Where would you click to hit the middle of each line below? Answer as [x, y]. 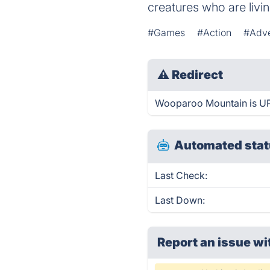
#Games [167, 33]
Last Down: [180, 200]
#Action [215, 33]
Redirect [198, 75]
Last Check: [181, 175]
